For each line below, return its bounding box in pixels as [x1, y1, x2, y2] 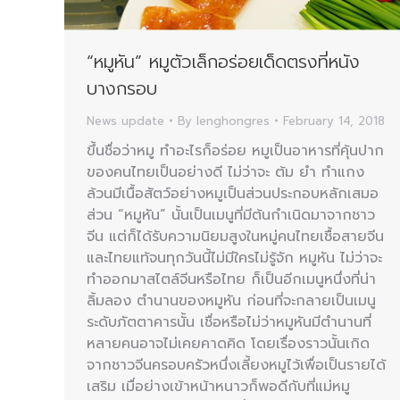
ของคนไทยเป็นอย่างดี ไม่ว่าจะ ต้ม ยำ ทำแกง [87, 161, 364, 183]
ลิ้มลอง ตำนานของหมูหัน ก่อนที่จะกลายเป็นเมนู [87, 289, 376, 312]
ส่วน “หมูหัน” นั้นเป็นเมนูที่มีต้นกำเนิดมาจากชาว [87, 204, 375, 226]
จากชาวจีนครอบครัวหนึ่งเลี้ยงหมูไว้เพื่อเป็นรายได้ [87, 354, 386, 376]
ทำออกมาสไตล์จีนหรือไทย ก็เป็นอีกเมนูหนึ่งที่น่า [87, 268, 376, 290]
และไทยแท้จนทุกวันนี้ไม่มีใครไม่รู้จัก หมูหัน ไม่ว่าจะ [87, 246, 382, 269]
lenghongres [196, 112, 270, 129]
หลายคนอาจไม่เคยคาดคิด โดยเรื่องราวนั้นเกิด [87, 332, 370, 354]
